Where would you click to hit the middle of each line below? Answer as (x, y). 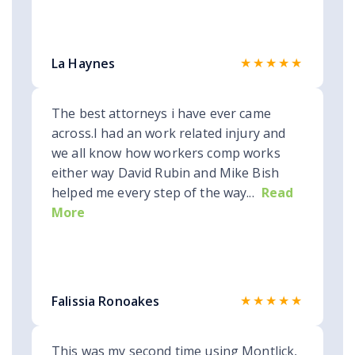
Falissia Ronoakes (106, 302)
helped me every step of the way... (153, 193)
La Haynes (84, 64)
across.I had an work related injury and (169, 134)
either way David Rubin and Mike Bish (166, 173)
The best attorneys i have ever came (161, 114)
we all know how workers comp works (166, 153)
